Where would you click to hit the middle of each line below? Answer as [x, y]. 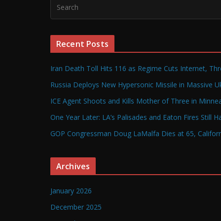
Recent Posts [82, 44]
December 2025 [76, 207]
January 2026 [71, 191]
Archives [73, 166]
